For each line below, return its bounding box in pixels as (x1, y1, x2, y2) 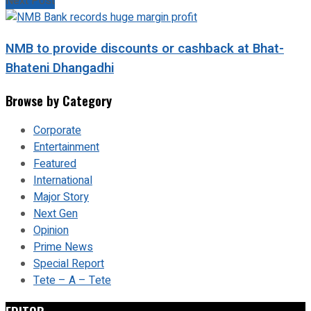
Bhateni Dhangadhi (6, 58, 114, 78)
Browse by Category (6, 90, 112, 110)
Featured (33, 155, 76, 173)
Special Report (33, 255, 104, 273)
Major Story (33, 189, 89, 206)
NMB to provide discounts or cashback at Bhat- (6, 38, 284, 58)
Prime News (33, 239, 93, 256)
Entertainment (33, 139, 99, 156)
